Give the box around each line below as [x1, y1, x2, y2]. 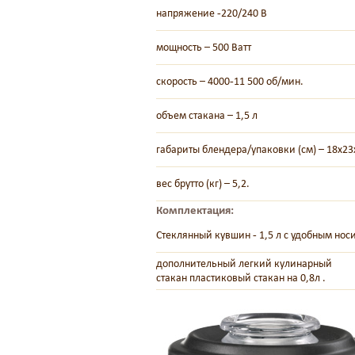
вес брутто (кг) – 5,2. [156, 177, 250, 190]
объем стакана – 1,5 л [156, 109, 258, 122]
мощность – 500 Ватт [156, 40, 251, 54]
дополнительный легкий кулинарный [156, 257, 332, 270]
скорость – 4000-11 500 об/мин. [156, 74, 303, 88]
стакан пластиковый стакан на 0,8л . [156, 271, 326, 284]
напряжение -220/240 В [156, 6, 267, 20]
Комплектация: [156, 203, 234, 217]
